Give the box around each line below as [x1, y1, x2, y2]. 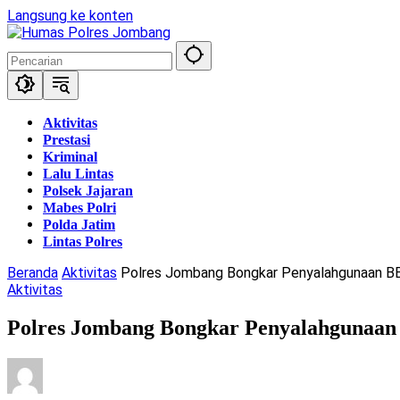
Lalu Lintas [43, 166, 113, 181]
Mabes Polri [43, 200, 116, 215]
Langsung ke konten [7, 7, 133, 24]
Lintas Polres [43, 234, 122, 249]
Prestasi [43, 132, 90, 147]
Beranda [7, 264, 58, 281]
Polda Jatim [43, 217, 115, 232]
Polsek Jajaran [43, 183, 133, 198]
